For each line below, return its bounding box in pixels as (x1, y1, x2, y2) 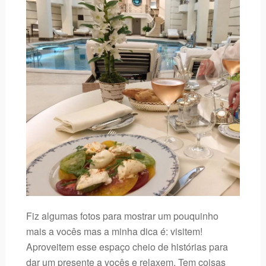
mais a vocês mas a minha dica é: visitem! (26, 224, 202, 239)
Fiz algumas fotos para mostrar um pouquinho (26, 209, 218, 223)
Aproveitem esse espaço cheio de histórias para (26, 240, 228, 254)
